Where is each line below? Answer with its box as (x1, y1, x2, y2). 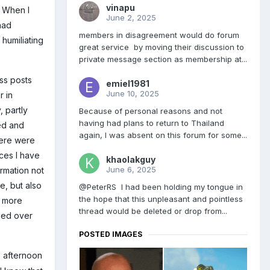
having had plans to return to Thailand (79, 118, 224, 128)
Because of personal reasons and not (79, 106, 222, 116)
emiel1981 (106, 78, 149, 89)
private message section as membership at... (79, 54, 247, 64)
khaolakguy (106, 154, 155, 165)
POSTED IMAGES (79, 230, 142, 239)
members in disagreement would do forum (79, 30, 239, 40)
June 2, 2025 (106, 13, 156, 23)
